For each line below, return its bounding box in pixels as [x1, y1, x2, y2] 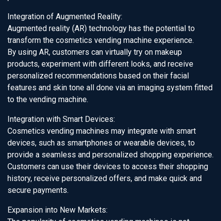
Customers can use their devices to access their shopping [7, 162, 208, 171]
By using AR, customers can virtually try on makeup [7, 47, 182, 57]
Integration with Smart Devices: [7, 114, 115, 124]
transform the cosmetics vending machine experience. [7, 36, 194, 45]
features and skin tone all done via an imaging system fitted [7, 83, 213, 92]
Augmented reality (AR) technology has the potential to [7, 24, 195, 33]
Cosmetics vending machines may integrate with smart [7, 126, 196, 136]
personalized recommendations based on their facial [7, 71, 189, 80]
